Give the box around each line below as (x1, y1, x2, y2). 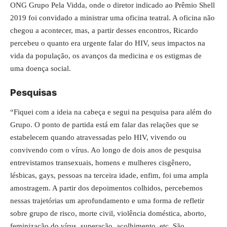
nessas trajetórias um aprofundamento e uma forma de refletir (10, 196, 204, 205)
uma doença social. (10, 64, 71, 72)
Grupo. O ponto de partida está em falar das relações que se (10, 120, 199, 129)
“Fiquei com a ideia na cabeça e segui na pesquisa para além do (10, 107, 212, 116)
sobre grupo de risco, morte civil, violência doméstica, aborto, (10, 209, 206, 217)
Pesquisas (10, 87, 57, 98)
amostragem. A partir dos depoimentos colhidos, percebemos (10, 183, 203, 192)
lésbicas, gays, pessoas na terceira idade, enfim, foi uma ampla (10, 171, 208, 179)
